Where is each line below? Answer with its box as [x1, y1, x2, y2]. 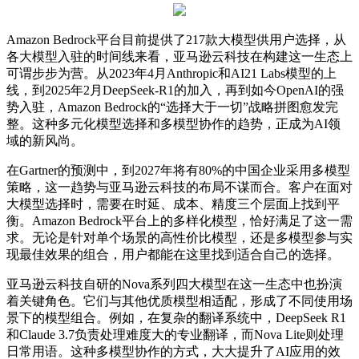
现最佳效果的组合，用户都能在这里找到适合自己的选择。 [6, 247, 340, 261]
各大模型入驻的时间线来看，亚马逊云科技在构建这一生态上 [6, 49, 353, 63]
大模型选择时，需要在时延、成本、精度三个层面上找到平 [6, 196, 340, 211]
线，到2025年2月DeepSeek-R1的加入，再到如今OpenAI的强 [6, 83, 344, 97]
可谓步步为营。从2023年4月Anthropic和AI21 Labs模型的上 [6, 66, 337, 80]
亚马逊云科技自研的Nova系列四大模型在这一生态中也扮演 [6, 276, 342, 291]
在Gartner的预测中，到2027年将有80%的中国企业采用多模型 [6, 163, 350, 177]
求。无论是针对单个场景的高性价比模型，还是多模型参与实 [6, 230, 353, 244]
